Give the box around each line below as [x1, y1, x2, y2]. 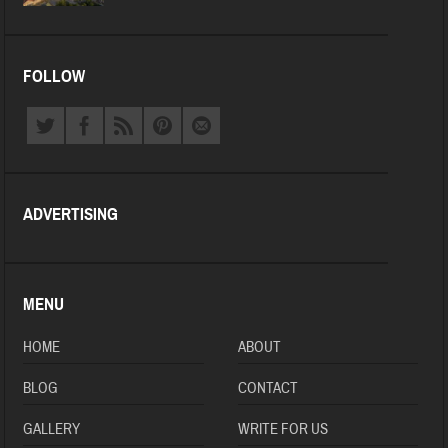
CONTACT [237, 378, 298, 398]
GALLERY [23, 419, 81, 439]
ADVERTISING [23, 203, 119, 225]
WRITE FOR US [237, 419, 328, 439]
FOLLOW [23, 65, 86, 87]
